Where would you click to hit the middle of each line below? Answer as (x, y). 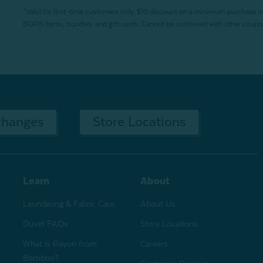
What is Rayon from (60, 243)
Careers (154, 243)
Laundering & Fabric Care (69, 203)
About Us (158, 203)
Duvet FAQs (45, 223)
